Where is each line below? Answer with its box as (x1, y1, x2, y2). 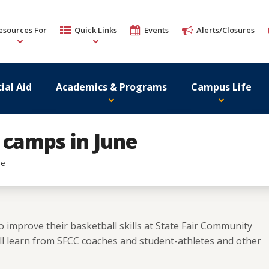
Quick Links (74, 25, 117, 35)
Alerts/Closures (196, 25, 255, 35)
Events (144, 25, 169, 35)
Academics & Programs (56, 80, 167, 94)
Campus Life (191, 80, 252, 94)
